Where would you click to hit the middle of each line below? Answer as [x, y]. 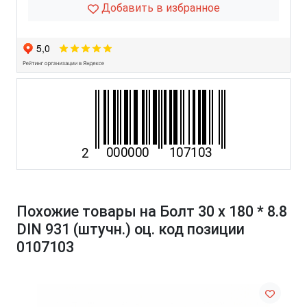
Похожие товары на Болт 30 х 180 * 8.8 [152, 212]
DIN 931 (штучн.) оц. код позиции [131, 230]
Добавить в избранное [159, 8]
